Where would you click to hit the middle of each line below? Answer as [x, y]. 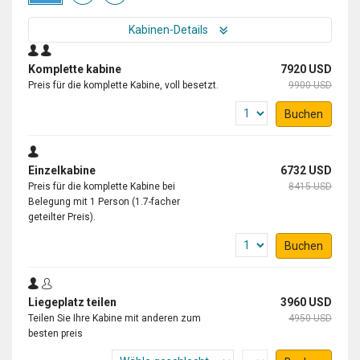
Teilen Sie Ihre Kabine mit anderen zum [115, 318]
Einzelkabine [62, 170]
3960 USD [306, 302]
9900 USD [310, 85]
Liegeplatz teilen [72, 302]
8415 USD [310, 186]
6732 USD [306, 170]
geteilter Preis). [62, 217]
